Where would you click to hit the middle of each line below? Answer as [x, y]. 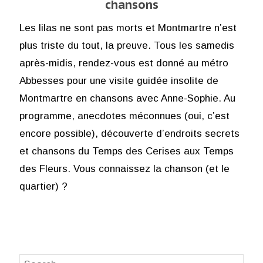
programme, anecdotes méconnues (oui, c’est [124, 116]
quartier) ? [43, 186]
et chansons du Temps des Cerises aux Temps [126, 151]
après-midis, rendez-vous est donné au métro [124, 63]
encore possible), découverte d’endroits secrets [129, 133]
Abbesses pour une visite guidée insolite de [119, 80]
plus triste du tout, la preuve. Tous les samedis [127, 45]
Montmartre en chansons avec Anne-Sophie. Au [127, 98]
